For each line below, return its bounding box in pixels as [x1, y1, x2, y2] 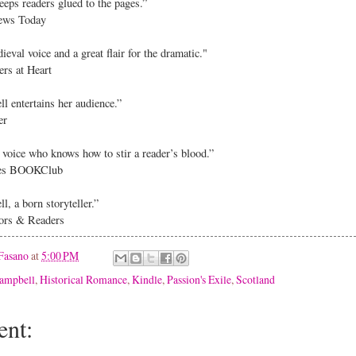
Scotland [236, 271, 275, 287]
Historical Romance [40, 271, 127, 287]
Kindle [132, 271, 162, 287]
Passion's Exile [167, 271, 231, 287]
